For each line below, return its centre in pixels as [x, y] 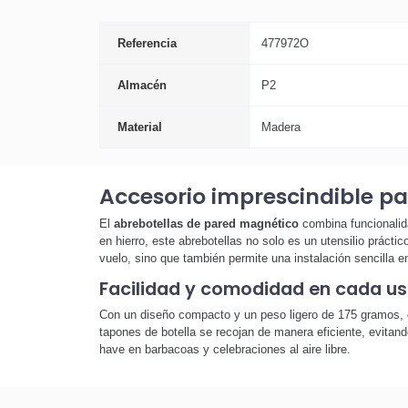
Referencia [147, 43]
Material [140, 127]
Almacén [142, 85]
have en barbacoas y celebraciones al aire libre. [224, 349]
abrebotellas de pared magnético [206, 224]
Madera [280, 127]
